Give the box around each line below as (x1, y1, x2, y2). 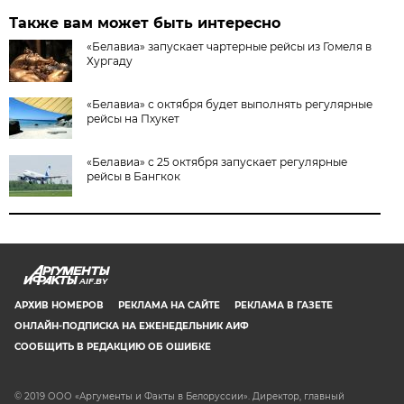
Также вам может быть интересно (9, 14, 281, 32)
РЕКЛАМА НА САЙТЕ (118, 298, 220, 311)
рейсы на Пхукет (87, 111, 180, 125)
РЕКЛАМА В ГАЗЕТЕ (234, 298, 333, 311)
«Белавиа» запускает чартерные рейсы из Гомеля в (87, 39, 372, 53)
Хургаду (87, 53, 133, 68)
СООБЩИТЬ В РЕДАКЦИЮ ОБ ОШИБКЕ (14, 340, 211, 353)
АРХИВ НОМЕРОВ (14, 298, 104, 311)
